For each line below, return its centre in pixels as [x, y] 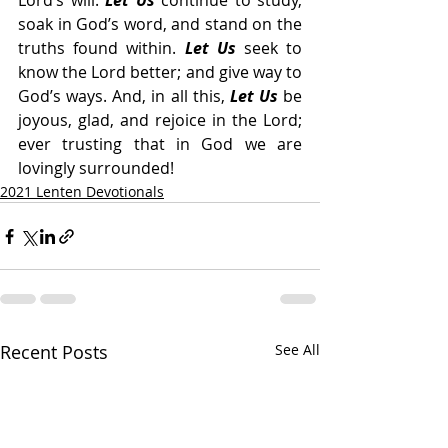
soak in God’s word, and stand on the [160, 24]
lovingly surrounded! [96, 168]
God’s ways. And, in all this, [124, 96]
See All [297, 350]
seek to [269, 48]
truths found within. [101, 48]
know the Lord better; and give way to [160, 72]
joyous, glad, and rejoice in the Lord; [160, 120]
